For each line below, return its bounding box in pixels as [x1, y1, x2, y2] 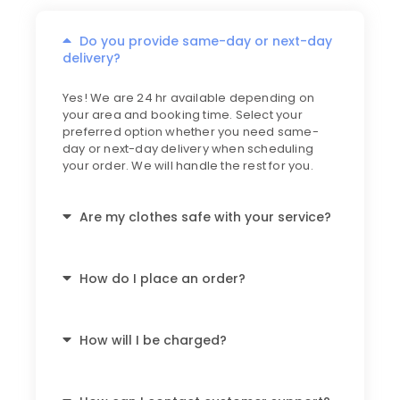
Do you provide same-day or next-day [79, 31, 333, 50]
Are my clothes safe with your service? [79, 208, 332, 227]
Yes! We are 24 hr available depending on [62, 88, 314, 106]
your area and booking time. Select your [62, 105, 303, 123]
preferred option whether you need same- [62, 122, 319, 140]
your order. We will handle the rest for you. [62, 156, 313, 174]
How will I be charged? [79, 331, 228, 350]
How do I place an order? [79, 270, 246, 288]
